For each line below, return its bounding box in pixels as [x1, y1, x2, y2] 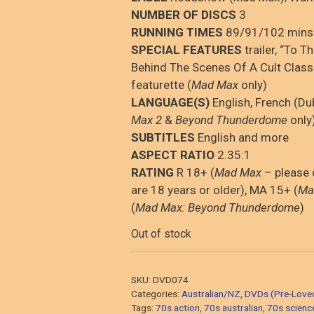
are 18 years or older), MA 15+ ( [130, 182, 298, 197]
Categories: [130, 287, 182, 299]
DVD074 [152, 273, 189, 285]
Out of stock [130, 227, 191, 241]
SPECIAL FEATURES [130, 42, 242, 57]
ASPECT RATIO [130, 147, 214, 162]
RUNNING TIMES [130, 25, 223, 39]
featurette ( [130, 77, 191, 92]
